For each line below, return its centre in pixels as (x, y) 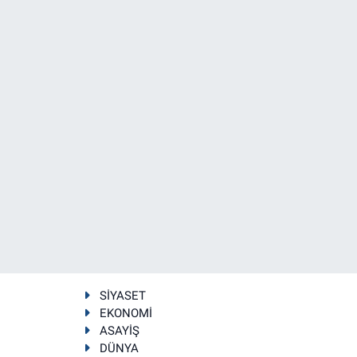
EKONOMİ (126, 314)
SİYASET (122, 296)
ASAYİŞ (119, 331)
